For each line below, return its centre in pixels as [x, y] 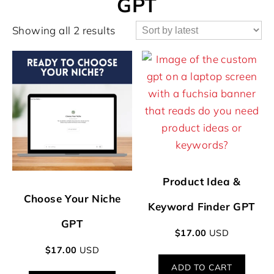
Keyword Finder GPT [202, 207]
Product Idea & [202, 182]
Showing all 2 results [64, 30]
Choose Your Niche [72, 199]
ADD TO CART [202, 267]
